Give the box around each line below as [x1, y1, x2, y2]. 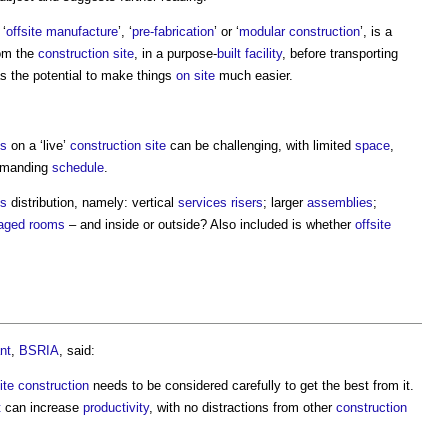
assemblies [307, 194, 373, 210]
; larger [263, 194, 307, 210]
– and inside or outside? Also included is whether [65, 216, 355, 232]
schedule [52, 159, 104, 175]
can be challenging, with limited [166, 137, 355, 153]
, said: [59, 342, 95, 358]
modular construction [239, 23, 360, 39]
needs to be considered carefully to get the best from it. [89, 377, 414, 393]
